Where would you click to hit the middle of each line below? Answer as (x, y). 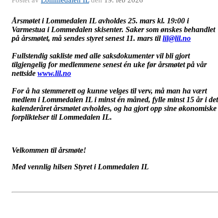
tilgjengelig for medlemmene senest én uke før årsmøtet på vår (109, 65)
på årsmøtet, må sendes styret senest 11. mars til (87, 38)
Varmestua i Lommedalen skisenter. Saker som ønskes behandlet (113, 30)
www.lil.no (54, 73)
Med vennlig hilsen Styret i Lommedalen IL (80, 167)
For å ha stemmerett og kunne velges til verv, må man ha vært (109, 91)
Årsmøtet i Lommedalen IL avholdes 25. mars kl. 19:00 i (100, 21)
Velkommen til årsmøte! (49, 150)
